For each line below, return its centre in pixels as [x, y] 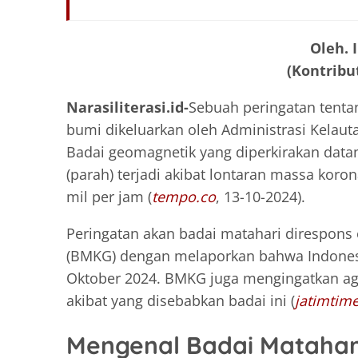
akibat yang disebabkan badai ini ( [181, 300]
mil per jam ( [109, 196]
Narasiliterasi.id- [127, 107]
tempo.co [184, 196]
